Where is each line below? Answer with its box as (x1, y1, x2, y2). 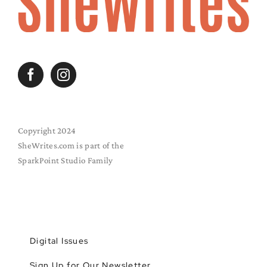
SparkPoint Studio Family (18, 155, 113, 165)
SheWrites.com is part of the (18, 140, 124, 150)
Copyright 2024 (18, 125, 76, 135)
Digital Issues (30, 235, 89, 246)
